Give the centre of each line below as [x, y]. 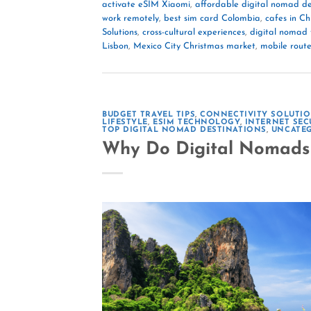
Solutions [120, 32]
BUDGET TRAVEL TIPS [149, 115]
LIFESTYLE [125, 123]
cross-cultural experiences [194, 32]
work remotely [131, 18]
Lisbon [115, 46]
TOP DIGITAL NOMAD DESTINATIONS [184, 131]
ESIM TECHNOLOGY [196, 123]
